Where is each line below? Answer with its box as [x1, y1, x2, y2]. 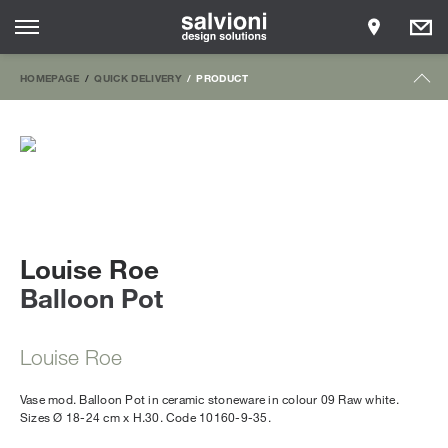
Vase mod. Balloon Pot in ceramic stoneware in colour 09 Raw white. [20, 391, 399, 407]
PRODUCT [196, 72, 248, 84]
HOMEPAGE [20, 72, 80, 84]
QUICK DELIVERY [94, 72, 183, 84]
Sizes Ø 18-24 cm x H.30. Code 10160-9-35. [20, 409, 271, 425]
